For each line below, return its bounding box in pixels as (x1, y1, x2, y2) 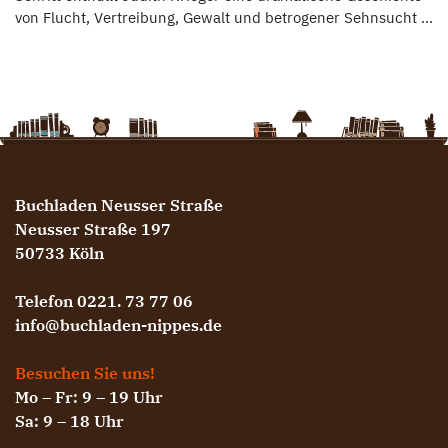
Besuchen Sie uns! (15, 363, 155, 383)
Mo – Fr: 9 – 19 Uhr (15, 387, 163, 407)
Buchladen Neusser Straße (15, 195, 223, 215)
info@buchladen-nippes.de (15, 315, 222, 335)
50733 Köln (15, 243, 104, 263)
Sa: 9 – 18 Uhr (15, 411, 124, 431)
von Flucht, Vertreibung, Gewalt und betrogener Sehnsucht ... (15, 8, 433, 27)
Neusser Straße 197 (15, 219, 171, 239)
